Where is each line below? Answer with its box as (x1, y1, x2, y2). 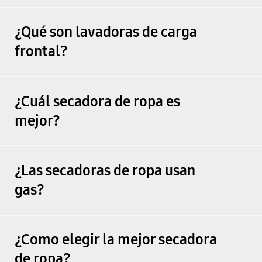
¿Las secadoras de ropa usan (14, 161, 195, 180)
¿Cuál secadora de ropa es (14, 92, 180, 111)
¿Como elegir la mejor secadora (14, 231, 217, 249)
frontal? (14, 43, 68, 61)
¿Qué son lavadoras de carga (14, 23, 197, 42)
